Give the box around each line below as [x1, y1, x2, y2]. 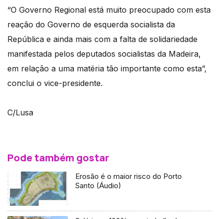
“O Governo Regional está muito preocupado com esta [7, 5, 211, 15]
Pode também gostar [7, 151, 109, 165]
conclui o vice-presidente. [7, 78, 103, 88]
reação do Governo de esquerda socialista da [7, 20, 175, 30]
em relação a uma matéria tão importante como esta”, [7, 64, 207, 74]
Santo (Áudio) [75, 181, 122, 191]
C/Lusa [7, 108, 33, 118]
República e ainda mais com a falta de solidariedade [7, 34, 197, 44]
